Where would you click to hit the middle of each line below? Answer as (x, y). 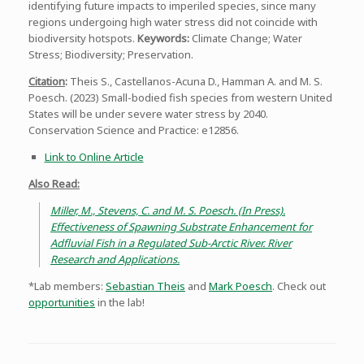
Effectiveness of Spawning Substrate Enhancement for (181, 226)
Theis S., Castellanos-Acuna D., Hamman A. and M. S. (196, 81)
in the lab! (120, 302)
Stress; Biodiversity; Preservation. (111, 54)
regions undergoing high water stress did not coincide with (173, 22)
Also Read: (54, 183)
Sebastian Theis (145, 286)
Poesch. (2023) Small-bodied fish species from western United (180, 97)
